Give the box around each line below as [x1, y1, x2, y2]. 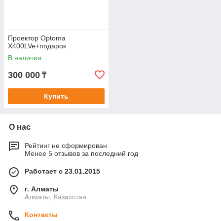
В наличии [8, 54, 41, 62]
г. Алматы [25, 185, 59, 193]
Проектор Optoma [8, 34, 66, 42]
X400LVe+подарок [8, 42, 66, 50]
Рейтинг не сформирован [25, 142, 107, 150]
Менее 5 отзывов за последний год [25, 149, 138, 158]
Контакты [25, 211, 58, 219]
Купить [44, 92, 69, 101]
